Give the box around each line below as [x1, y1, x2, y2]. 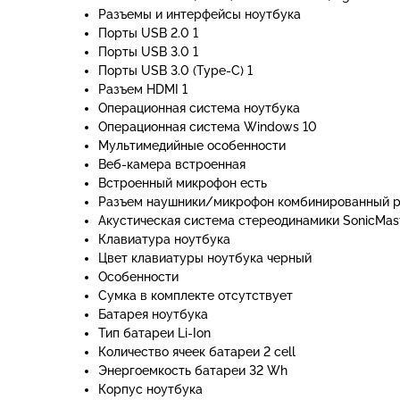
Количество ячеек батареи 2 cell [98, 345, 296, 359]
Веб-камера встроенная [98, 157, 246, 171]
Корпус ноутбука [98, 382, 203, 396]
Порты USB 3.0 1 [98, 45, 198, 59]
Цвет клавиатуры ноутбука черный [98, 251, 312, 265]
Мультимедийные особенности [98, 138, 286, 153]
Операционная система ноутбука [98, 101, 300, 115]
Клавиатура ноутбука [98, 232, 230, 246]
